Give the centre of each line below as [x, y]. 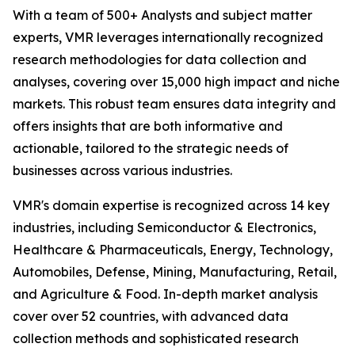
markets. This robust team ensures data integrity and [174, 103]
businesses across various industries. [122, 170]
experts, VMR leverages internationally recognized [168, 37]
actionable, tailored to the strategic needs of [151, 148]
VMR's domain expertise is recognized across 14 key [171, 205]
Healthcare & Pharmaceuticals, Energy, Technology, [173, 249]
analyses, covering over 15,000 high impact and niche [176, 81]
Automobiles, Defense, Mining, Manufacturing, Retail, [175, 271]
